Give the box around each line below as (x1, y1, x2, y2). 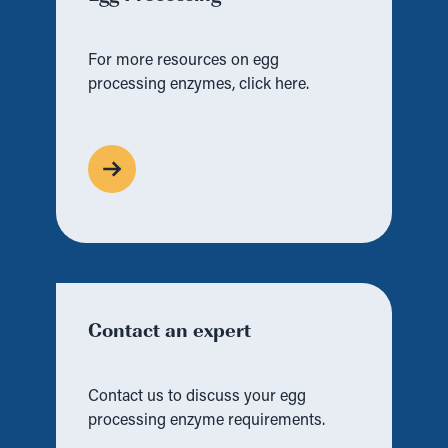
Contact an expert (88, 315, 251, 343)
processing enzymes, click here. (88, 77, 309, 93)
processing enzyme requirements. (88, 413, 325, 429)
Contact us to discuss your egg (88, 389, 306, 405)
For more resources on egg (88, 53, 279, 69)
